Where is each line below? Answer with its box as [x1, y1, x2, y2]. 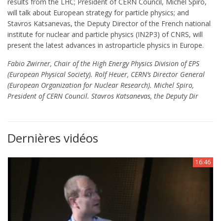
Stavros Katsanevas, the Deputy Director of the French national [7, 19, 211, 29]
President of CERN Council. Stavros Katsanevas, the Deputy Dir [7, 91, 198, 101]
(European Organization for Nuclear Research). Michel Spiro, [7, 80, 194, 90]
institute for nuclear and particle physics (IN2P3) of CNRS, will [7, 30, 203, 39]
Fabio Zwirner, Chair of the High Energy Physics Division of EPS [7, 59, 199, 69]
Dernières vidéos [7, 130, 98, 147]
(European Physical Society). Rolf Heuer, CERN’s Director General [7, 70, 205, 79]
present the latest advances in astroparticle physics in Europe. [7, 40, 204, 50]
